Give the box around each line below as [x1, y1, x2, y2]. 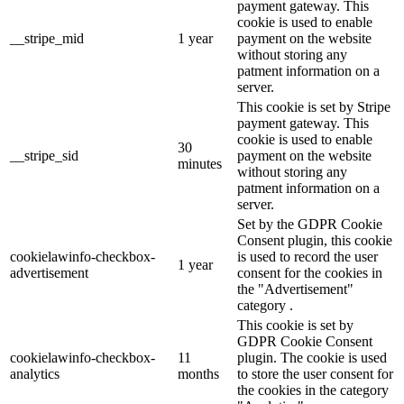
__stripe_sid [10, 147, 78, 163]
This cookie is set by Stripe [237, 98, 390, 115]
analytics [10, 365, 60, 381]
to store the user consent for [237, 365, 393, 381]
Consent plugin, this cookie [237, 232, 392, 248]
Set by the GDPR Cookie [237, 216, 382, 232]
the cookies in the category [237, 381, 389, 398]
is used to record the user [237, 248, 378, 264]
